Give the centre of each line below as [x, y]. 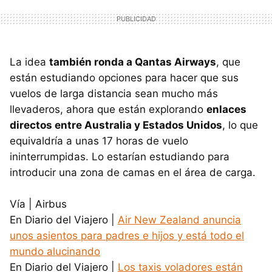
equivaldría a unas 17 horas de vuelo [99, 141]
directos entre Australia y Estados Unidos [116, 125]
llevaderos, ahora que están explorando [108, 109]
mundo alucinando [55, 251]
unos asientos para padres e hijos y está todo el [127, 235]
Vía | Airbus [38, 204]
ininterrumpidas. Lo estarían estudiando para [120, 156]
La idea [29, 62]
